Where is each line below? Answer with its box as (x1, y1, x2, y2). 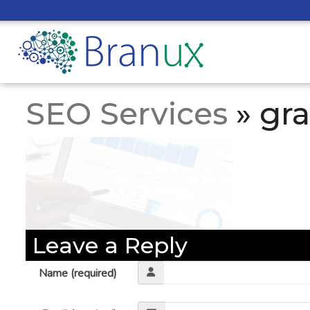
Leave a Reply (33, 232, 188, 259)
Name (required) (39, 266, 118, 281)
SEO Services (26, 95, 228, 132)
